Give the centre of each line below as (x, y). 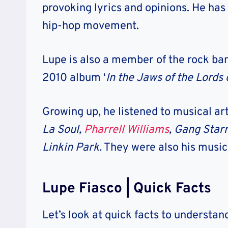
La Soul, (63, 130)
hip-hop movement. (91, 26)
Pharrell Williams (126, 130)
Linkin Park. (72, 148)
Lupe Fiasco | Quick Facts (127, 189)
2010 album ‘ (74, 78)
